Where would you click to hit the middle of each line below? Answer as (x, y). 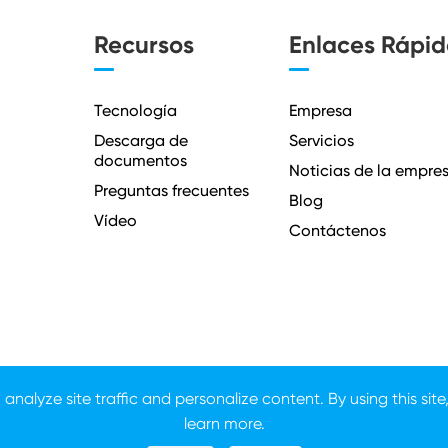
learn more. (224, 423)
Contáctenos (338, 230)
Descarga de (140, 140)
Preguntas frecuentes (171, 190)
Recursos (143, 44)
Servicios (322, 140)
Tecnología (135, 110)
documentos (140, 160)
